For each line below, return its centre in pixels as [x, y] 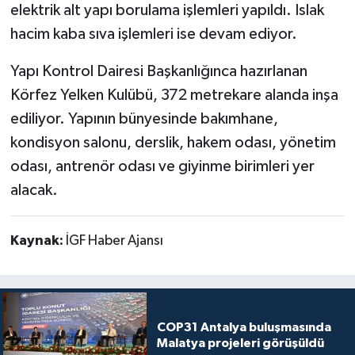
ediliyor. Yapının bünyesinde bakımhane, [144, 118]
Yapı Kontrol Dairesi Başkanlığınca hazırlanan [158, 71]
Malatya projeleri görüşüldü [240, 343]
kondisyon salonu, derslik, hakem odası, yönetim [173, 142]
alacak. [34, 190]
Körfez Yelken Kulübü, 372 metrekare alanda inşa [174, 95]
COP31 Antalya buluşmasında [244, 327]
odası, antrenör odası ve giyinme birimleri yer [162, 166]
